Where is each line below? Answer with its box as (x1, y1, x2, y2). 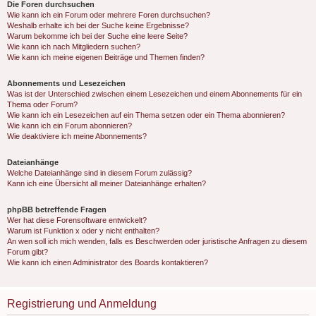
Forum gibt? (7, 248, 48, 256)
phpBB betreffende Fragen (7, 205, 107, 214)
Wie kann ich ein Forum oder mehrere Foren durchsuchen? (7, 11, 210, 19)
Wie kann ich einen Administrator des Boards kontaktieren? (7, 258, 208, 267)
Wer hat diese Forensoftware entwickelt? (7, 216, 147, 224)
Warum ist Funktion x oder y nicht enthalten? (7, 226, 159, 235)
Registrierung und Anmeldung (7, 298, 157, 310)
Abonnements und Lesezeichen (7, 79, 126, 87)
